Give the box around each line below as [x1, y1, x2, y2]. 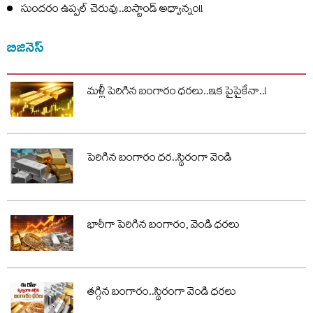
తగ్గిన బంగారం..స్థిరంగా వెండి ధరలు [87, 283, 236, 303]
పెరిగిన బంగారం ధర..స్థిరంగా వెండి [87, 150, 232, 170]
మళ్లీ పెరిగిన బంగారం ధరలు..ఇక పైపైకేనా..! [87, 82, 267, 103]
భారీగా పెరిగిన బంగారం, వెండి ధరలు [87, 216, 240, 236]
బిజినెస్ [7, 38, 44, 55]
